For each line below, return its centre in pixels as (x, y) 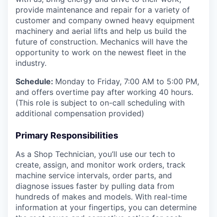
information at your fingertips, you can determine (106, 208)
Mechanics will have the (144, 42)
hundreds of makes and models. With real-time (101, 197)
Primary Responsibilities (67, 136)
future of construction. (58, 42)
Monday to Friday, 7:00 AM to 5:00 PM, (127, 82)
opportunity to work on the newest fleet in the (101, 53)
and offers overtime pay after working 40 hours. (104, 92)
